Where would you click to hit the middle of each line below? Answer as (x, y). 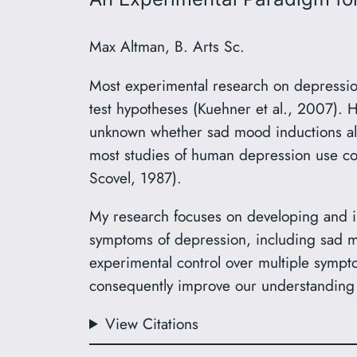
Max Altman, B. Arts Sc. (167, 47)
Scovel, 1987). (135, 177)
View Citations (152, 324)
